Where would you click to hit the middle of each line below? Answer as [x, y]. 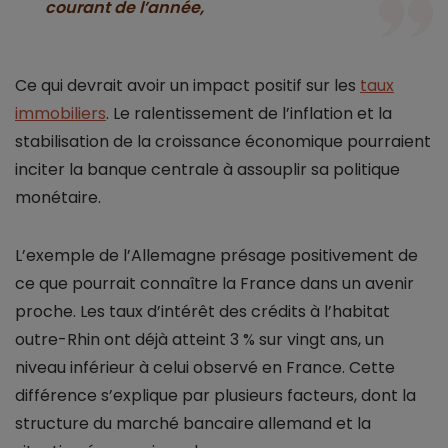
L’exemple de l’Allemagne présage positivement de [216, 256]
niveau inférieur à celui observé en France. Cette [205, 368]
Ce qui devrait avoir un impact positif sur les [187, 86]
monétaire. [58, 198]
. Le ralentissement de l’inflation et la [249, 114]
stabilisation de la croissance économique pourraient [223, 142]
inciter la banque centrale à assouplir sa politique [207, 170]
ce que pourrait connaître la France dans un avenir [214, 284]
